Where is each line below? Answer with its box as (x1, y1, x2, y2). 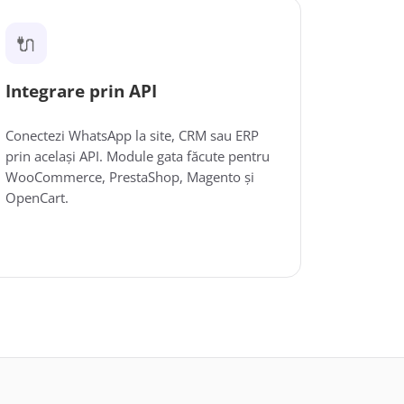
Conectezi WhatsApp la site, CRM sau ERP (5, 126, 259, 144)
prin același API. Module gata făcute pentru (5, 147, 270, 165)
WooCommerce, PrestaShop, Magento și (5, 168, 254, 186)
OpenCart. (5, 188, 69, 207)
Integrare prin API (5, 79, 157, 103)
